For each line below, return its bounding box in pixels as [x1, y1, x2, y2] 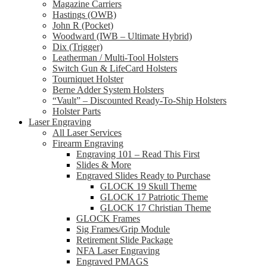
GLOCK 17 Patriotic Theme [100, 192, 208, 202]
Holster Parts [52, 106, 101, 116]
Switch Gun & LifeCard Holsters [52, 63, 177, 73]
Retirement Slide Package [76, 235, 173, 245]
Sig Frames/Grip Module [76, 224, 170, 234]
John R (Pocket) [52, 20, 113, 30]
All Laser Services [52, 128, 122, 138]
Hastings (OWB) [52, 10, 116, 20]
